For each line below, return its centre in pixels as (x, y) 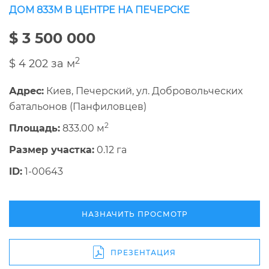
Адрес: (26, 91)
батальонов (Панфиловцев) (78, 107)
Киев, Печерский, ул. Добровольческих (143, 91)
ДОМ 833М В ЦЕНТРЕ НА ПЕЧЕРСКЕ (99, 10)
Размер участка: (52, 150)
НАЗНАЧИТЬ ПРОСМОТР (134, 214)
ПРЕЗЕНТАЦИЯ (143, 252)
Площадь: (35, 128)
